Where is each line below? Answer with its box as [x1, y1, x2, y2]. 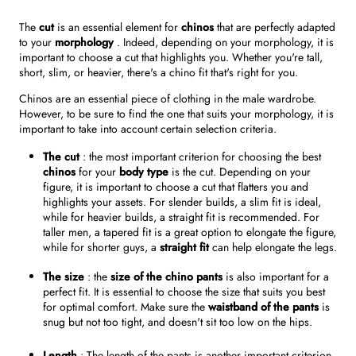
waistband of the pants [208, 299, 319, 315]
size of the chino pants [110, 269, 222, 285]
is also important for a [226, 269, 329, 285]
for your [79, 164, 116, 180]
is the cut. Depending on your [172, 164, 311, 180]
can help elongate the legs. [212, 239, 337, 256]
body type [119, 164, 168, 180]
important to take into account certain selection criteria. [19, 121, 277, 137]
